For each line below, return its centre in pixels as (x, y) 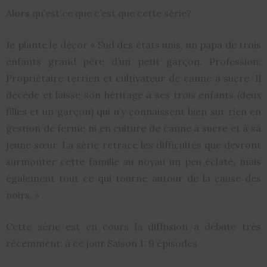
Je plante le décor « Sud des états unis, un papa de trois (133, 45)
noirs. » (23, 195)
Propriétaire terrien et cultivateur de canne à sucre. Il (133, 78)
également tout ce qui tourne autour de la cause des (133, 178)
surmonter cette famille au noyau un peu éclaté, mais (133, 162)
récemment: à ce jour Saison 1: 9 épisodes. (103, 243)
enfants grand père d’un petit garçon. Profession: (133, 62)
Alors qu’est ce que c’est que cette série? (99, 13)
